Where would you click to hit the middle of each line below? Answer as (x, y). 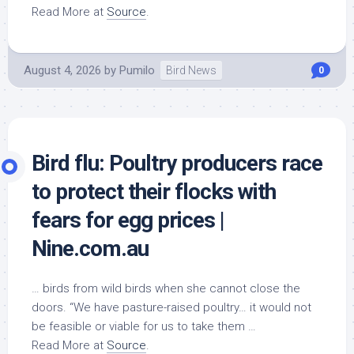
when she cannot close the (226, 288)
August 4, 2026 (62, 70)
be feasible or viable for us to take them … (144, 326)
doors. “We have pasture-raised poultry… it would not (171, 307)
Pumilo (137, 70)
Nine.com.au (90, 249)
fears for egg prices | (128, 220)
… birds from (66, 288)
